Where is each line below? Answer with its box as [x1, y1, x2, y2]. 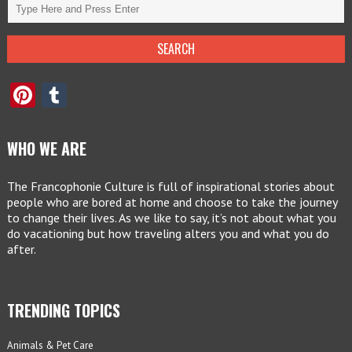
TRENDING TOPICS [6, 298, 120, 322]
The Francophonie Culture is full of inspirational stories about [6, 178, 335, 194]
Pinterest [35, 78, 133, 112]
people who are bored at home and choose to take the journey [6, 193, 337, 210]
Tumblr [66, 78, 143, 112]
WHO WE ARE [6, 136, 86, 160]
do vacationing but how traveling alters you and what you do [6, 225, 329, 241]
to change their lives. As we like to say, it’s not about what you [6, 209, 336, 225]
